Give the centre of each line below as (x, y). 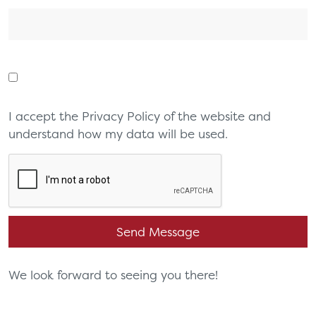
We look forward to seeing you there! (113, 274)
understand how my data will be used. (118, 133)
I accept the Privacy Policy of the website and (140, 116)
